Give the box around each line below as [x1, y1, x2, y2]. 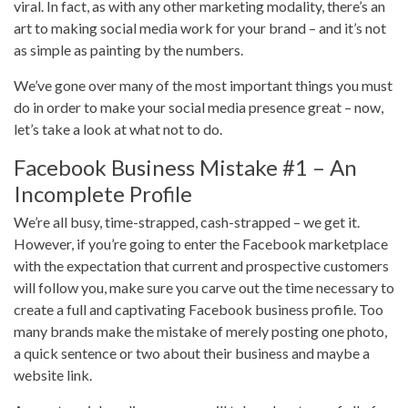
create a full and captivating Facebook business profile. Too [14, 301, 383, 318]
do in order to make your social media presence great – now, [14, 98, 383, 116]
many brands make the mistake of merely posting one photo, [14, 322, 387, 340]
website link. [14, 366, 92, 383]
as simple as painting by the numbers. [14, 41, 243, 58]
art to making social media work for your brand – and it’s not [14, 19, 386, 36]
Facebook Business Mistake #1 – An [14, 154, 357, 180]
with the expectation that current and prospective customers [14, 257, 389, 274]
